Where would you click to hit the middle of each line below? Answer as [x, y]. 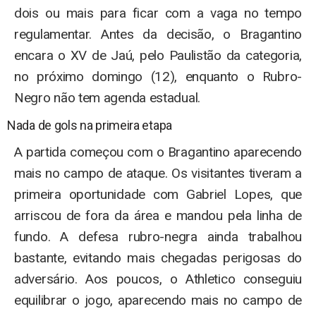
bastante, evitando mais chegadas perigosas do [158, 257]
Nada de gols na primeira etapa [90, 125]
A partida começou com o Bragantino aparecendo [158, 152]
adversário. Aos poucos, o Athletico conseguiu [158, 279]
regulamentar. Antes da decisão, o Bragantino [158, 34]
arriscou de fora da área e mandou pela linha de [158, 215]
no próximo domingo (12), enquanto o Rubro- [158, 76]
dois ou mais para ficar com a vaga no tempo [158, 13]
